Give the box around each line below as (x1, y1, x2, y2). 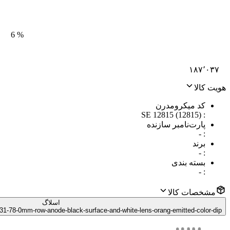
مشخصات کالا (168, 187, 216, 197)
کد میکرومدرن (156, 101, 205, 110)
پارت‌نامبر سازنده (147, 120, 205, 129)
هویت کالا (194, 83, 226, 92)
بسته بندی (171, 158, 205, 167)
